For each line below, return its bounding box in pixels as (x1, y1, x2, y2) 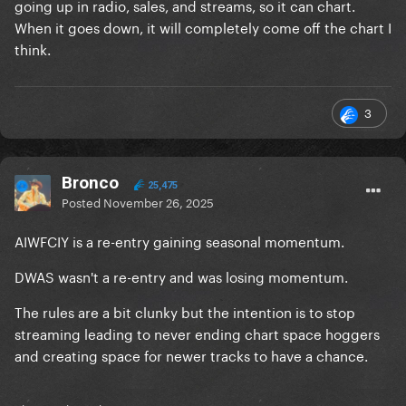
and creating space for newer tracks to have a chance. (14, 343, 372, 366)
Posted (62, 192, 103, 211)
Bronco (62, 172, 119, 194)
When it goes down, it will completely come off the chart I (14, 15, 391, 38)
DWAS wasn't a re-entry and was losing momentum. (14, 265, 348, 287)
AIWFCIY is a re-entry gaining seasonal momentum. (14, 229, 344, 252)
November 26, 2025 (103, 192, 214, 211)
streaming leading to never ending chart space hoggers (14, 322, 380, 344)
